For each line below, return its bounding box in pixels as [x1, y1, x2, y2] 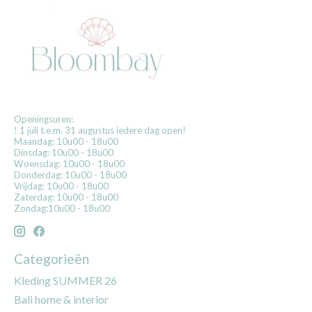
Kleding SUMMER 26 [14, 273, 117, 287]
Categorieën [14, 250, 89, 267]
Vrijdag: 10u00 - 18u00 [14, 180, 109, 192]
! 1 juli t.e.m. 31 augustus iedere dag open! [14, 125, 186, 136]
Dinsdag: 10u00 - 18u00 [14, 147, 114, 159]
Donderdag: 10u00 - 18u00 [14, 169, 127, 181]
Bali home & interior [14, 292, 109, 306]
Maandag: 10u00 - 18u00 [14, 136, 118, 148]
